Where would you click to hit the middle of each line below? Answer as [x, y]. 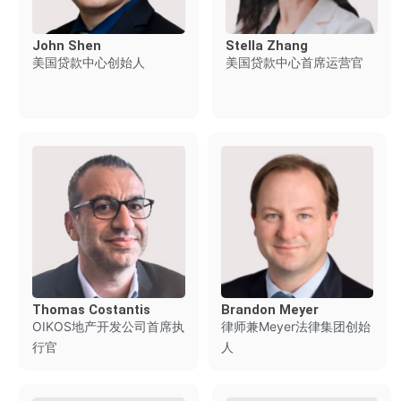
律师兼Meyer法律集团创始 [295, 327]
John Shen [66, 45]
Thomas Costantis [91, 310]
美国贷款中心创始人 [88, 62]
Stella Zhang [266, 45]
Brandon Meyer [269, 310]
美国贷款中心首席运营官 [294, 62]
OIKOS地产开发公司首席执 [108, 327]
